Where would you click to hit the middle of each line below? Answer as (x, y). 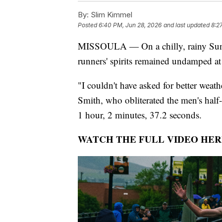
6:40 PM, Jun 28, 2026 (130, 25)
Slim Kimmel (111, 14)
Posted (88, 25)
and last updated (187, 25)
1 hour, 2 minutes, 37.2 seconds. (140, 114)
